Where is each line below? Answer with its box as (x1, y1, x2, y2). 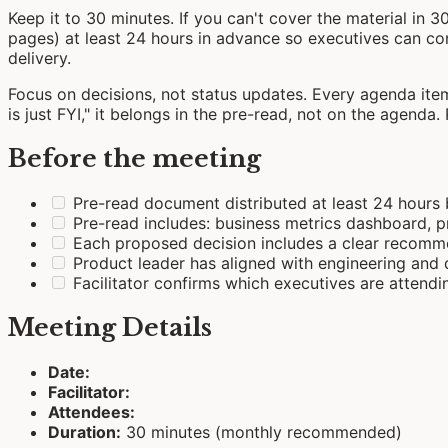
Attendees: (48, 401, 135, 422)
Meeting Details (8, 313, 212, 343)
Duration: (48, 421, 121, 442)
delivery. (8, 48, 71, 69)
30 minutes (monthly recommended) (121, 421, 402, 442)
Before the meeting (8, 144, 261, 174)
